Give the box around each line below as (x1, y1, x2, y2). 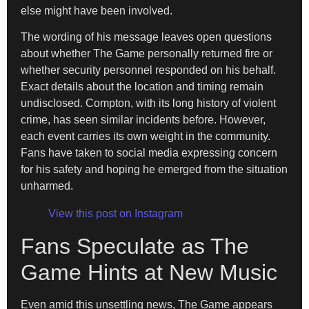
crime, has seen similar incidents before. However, (21, 113, 266, 126)
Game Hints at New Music (21, 259, 277, 285)
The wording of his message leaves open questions (21, 30, 272, 43)
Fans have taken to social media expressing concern (21, 146, 277, 159)
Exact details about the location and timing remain (21, 80, 263, 92)
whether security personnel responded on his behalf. (21, 63, 276, 76)
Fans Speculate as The (21, 233, 249, 259)
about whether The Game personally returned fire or (21, 47, 272, 59)
